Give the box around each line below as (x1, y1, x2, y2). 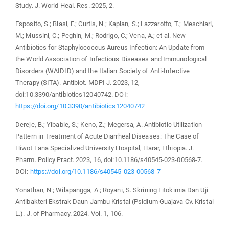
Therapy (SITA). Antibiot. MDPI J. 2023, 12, (15, 79, 140, 87)
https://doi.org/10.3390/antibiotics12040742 (15, 102, 145, 110)
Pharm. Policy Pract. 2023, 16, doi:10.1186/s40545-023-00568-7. (15, 156, 203, 164)
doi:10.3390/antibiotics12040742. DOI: (15, 90, 128, 99)
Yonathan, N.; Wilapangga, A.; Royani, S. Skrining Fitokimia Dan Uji (15, 186, 208, 194)
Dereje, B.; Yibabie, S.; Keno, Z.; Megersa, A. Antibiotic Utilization (15, 121, 202, 129)
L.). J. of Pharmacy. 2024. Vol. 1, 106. (15, 210, 123, 218)
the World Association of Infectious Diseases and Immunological (15, 55, 207, 63)
